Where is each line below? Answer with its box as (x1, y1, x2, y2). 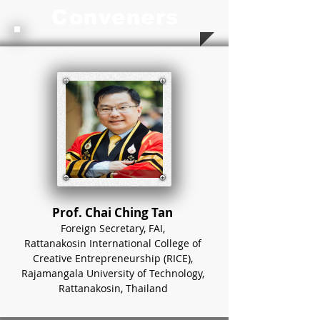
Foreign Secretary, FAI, (61, 221, 165, 235)
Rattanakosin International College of (24, 236, 201, 250)
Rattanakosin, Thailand (58, 281, 168, 295)
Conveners (51, 6, 180, 29)
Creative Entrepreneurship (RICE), (33, 251, 193, 265)
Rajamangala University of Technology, (21, 266, 204, 280)
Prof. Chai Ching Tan (52, 204, 173, 221)
